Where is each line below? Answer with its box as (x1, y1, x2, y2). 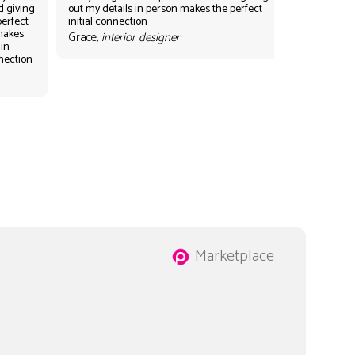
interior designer (101, 27, 180, 48)
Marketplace (194, 242, 274, 269)
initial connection (67, 12, 147, 31)
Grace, (67, 27, 101, 48)
